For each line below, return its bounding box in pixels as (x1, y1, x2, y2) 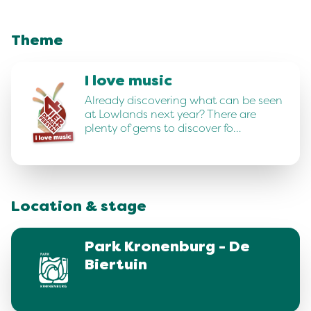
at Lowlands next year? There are (85, 108, 256, 121)
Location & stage (11, 201, 146, 215)
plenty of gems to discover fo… (85, 121, 241, 135)
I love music (85, 75, 172, 89)
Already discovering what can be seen (85, 94, 283, 108)
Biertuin (85, 259, 147, 274)
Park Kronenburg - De (85, 241, 250, 255)
